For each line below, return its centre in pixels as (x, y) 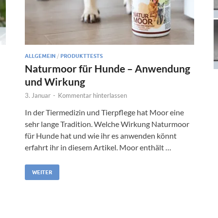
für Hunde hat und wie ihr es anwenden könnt (101, 135)
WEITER (42, 172)
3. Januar (38, 95)
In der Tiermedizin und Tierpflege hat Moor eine (104, 112)
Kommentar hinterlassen (92, 95)
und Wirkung (55, 81)
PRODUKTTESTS (82, 56)
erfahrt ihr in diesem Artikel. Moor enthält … (98, 147)
